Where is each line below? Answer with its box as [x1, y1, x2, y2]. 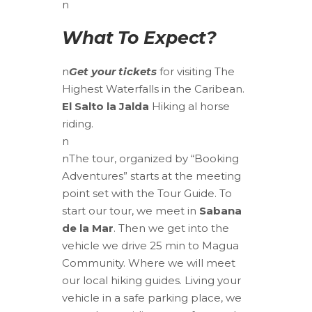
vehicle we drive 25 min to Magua [62, 238, 239, 252]
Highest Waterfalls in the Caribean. [62, 81, 247, 95]
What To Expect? [62, 26, 217, 48]
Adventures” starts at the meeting [62, 169, 241, 182]
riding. [62, 116, 93, 130]
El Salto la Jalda [62, 99, 149, 113]
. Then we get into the [114, 221, 229, 235]
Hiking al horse [149, 99, 230, 113]
